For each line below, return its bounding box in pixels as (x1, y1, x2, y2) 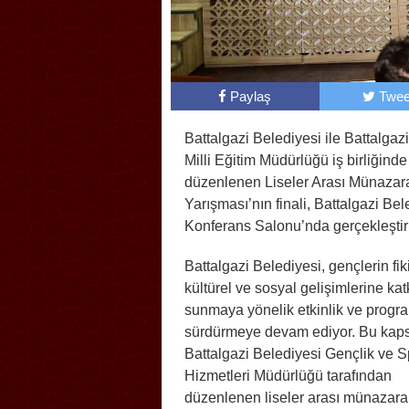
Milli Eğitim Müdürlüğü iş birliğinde (184, 152, 407, 169)
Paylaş (230, 89, 272, 105)
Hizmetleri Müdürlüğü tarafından (184, 368, 392, 384)
